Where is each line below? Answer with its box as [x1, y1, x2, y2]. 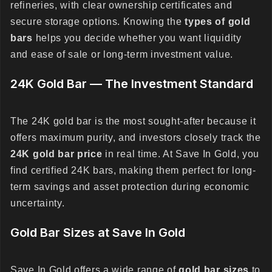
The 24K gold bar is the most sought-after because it [10, 116, 256, 126]
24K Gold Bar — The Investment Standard [10, 76, 253, 91]
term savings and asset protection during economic [10, 182, 250, 192]
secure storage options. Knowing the [10, 16, 185, 27]
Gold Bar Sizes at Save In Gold [10, 225, 185, 240]
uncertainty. [10, 198, 65, 208]
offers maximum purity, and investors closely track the [10, 132, 261, 143]
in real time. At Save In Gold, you [102, 149, 260, 159]
